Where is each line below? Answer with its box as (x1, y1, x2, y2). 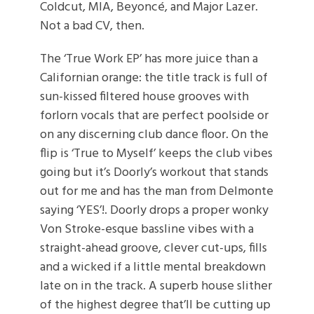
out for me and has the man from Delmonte (39, 182, 273, 202)
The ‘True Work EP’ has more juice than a (39, 49, 258, 69)
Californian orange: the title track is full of (39, 68, 268, 88)
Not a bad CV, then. (39, 16, 144, 36)
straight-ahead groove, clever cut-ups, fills (39, 238, 267, 259)
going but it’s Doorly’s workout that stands (39, 163, 268, 183)
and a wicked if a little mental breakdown (39, 257, 266, 278)
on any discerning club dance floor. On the (39, 125, 268, 145)
